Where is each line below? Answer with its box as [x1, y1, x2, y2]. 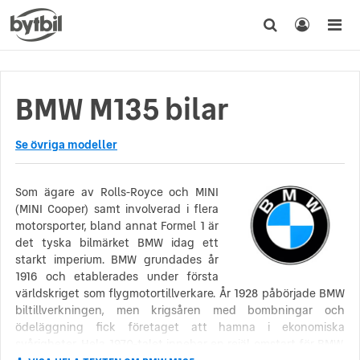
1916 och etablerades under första [15, 268, 219, 284]
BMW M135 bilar [15, 88, 229, 131]
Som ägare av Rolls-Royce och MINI [15, 184, 219, 200]
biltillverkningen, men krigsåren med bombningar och [15, 302, 345, 318]
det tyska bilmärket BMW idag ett [15, 235, 219, 251]
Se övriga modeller [15, 137, 117, 153]
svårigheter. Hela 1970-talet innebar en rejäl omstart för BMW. [15, 336, 345, 352]
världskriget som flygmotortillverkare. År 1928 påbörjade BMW [15, 285, 345, 301]
